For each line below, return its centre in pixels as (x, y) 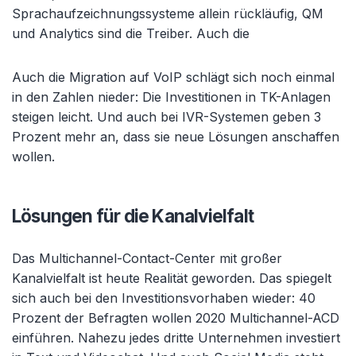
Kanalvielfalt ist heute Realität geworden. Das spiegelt (172, 278)
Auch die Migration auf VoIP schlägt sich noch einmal (173, 77)
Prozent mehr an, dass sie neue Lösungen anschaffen (176, 137)
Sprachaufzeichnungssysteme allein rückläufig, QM (168, 14)
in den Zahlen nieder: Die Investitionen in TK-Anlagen (171, 97)
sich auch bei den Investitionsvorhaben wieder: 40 (164, 298)
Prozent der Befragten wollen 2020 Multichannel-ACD (176, 318)
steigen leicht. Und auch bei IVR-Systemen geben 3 (166, 117)
